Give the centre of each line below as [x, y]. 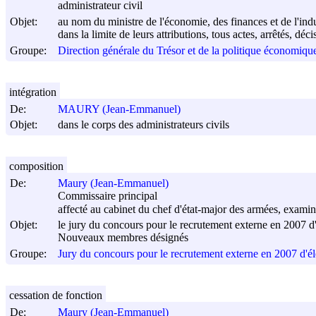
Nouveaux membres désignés [123, 238]
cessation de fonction [56, 295]
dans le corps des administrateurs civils [144, 125]
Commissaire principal [108, 196]
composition [36, 166]
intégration [33, 92]
